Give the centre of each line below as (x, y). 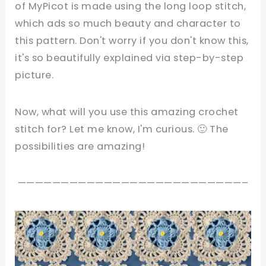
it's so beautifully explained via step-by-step (129, 58)
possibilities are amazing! (80, 146)
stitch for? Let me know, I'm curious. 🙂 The (122, 129)
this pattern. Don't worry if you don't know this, (132, 41)
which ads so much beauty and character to (128, 23)
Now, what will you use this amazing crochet (127, 112)
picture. (34, 75)
